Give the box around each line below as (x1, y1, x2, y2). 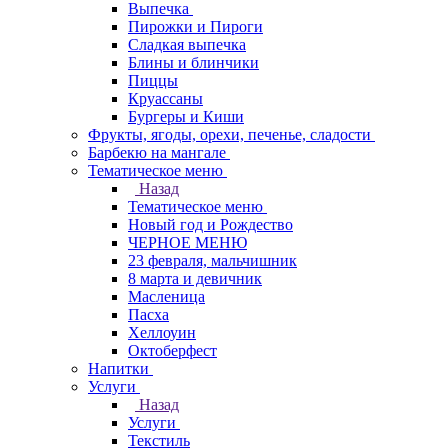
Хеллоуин (128, 324, 196, 341)
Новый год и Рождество (128, 216, 293, 233)
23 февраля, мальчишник (128, 252, 297, 269)
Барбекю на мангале (88, 144, 226, 161)
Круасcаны (128, 90, 203, 107)
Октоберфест (128, 342, 217, 359)
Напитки (88, 360, 149, 377)
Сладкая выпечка (128, 36, 246, 53)
